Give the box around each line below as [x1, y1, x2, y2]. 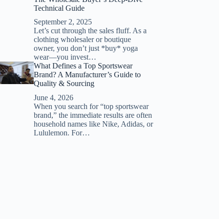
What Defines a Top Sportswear [33, 62, 132, 70]
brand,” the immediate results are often [33, 111, 152, 120]
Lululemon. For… [33, 129, 90, 137]
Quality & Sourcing [33, 79, 94, 88]
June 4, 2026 [33, 93, 73, 102]
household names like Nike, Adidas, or [33, 120, 153, 129]
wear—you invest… [33, 53, 96, 62]
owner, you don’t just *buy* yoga [33, 44, 138, 53]
